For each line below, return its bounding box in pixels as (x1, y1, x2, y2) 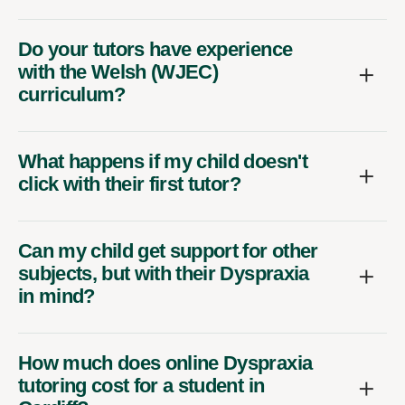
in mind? (18, 284, 95, 307)
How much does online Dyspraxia (18, 351, 313, 374)
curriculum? (18, 82, 126, 106)
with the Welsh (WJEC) (18, 60, 219, 83)
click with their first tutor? (18, 172, 240, 195)
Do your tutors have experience (18, 37, 293, 61)
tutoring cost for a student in (18, 373, 265, 397)
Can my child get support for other (18, 239, 318, 262)
